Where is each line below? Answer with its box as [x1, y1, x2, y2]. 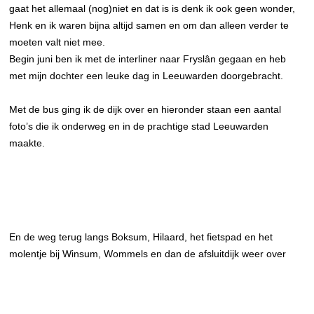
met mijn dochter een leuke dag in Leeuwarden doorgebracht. [9, 70, 284, 81]
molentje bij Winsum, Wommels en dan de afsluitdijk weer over [9, 248, 287, 259]
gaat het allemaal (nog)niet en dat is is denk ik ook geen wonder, [9, 3, 296, 14]
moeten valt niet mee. [9, 36, 106, 48]
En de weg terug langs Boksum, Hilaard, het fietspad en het [9, 231, 273, 243]
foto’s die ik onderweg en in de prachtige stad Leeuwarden [9, 121, 269, 132]
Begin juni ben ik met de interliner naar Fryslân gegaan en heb [9, 53, 287, 64]
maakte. [9, 137, 46, 149]
